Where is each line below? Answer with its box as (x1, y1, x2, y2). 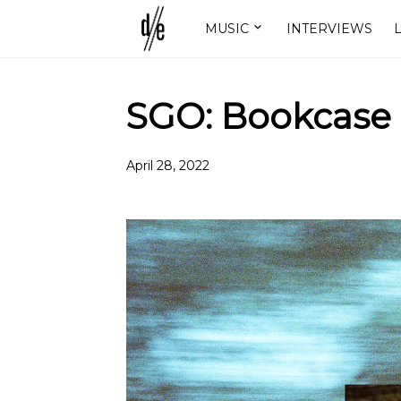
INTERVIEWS (286, 20, 372, 37)
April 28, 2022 (125, 157, 209, 174)
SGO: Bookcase (125, 95, 391, 138)
